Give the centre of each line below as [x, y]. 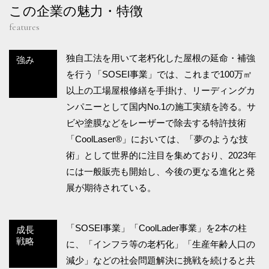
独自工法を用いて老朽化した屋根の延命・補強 [161, 58]
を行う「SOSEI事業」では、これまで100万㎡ [159, 74]
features [24, 27]
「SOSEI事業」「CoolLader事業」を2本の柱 [156, 228]
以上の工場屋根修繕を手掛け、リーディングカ [161, 90]
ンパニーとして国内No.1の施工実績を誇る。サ [161, 106]
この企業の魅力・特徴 [76, 11]
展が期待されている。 [111, 187]
